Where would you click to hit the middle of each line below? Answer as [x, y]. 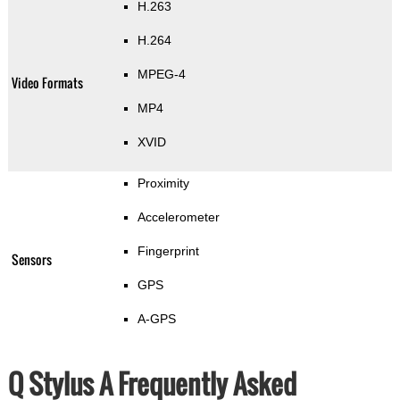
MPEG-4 [161, 75]
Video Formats [47, 83]
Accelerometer [178, 217]
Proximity [163, 183]
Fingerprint [168, 251]
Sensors [31, 260]
